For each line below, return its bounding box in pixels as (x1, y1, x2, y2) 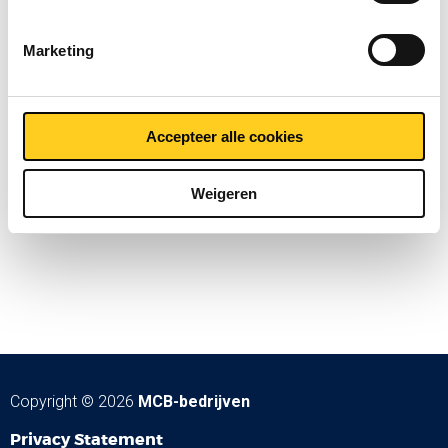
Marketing (23, 41, 94, 59)
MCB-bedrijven (138, 391, 250, 411)
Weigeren (191, 184, 257, 202)
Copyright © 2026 (10, 391, 138, 411)
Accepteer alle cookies (145, 128, 303, 145)
